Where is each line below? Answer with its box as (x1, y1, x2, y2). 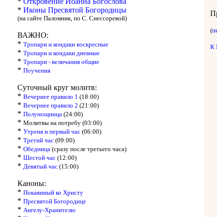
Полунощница (23, 110, 63, 118)
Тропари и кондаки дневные (23, 49, 100, 57)
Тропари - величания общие (23, 58, 99, 65)
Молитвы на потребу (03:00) (23, 119, 102, 126)
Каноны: (17, 179, 46, 187)
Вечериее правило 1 (23, 93, 79, 100)
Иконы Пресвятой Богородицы (23, 5, 126, 14)
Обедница (23, 145, 50, 153)
